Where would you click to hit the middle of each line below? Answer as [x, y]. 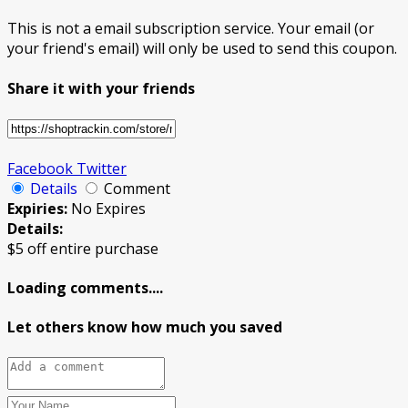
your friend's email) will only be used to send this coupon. [202, 49]
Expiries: [39, 208]
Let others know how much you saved [145, 327]
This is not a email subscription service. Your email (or [191, 29]
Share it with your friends [101, 88]
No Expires [108, 208]
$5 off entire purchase [83, 248]
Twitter [100, 168]
